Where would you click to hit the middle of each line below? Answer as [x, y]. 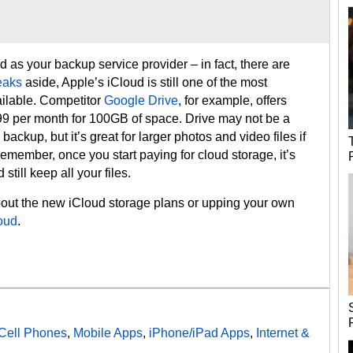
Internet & [283, 333]
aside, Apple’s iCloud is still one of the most [145, 82]
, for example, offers [232, 100]
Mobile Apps [108, 333]
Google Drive [141, 100]
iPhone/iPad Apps [199, 333]
